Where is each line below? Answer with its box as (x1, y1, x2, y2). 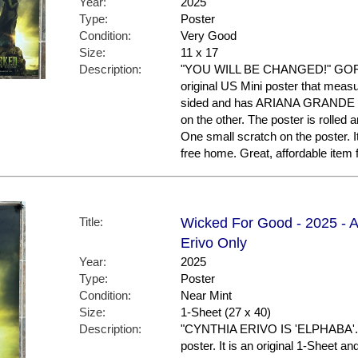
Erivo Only (181, 235, 247, 252)
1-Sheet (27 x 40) (181, 305, 271, 320)
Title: (79, 215, 103, 229)
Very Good (181, 29, 237, 43)
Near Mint (181, 288, 232, 303)
